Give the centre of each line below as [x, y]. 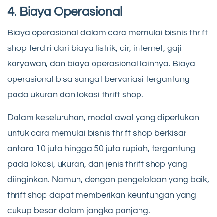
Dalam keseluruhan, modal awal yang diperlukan [103, 117]
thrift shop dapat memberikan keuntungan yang [102, 195]
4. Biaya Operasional [65, 11]
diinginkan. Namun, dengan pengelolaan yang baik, [108, 179]
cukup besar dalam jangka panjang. [79, 210]
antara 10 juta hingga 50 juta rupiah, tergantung [101, 148]
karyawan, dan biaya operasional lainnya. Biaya [101, 63]
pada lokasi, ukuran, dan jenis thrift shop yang [97, 164]
